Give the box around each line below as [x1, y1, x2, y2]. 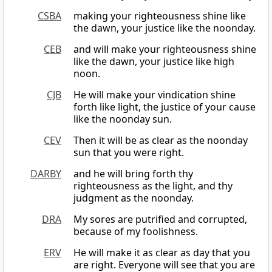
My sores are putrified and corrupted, [73, 212, 247, 226]
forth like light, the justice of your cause [73, 100, 256, 114]
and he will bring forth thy [73, 167, 193, 181]
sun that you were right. [73, 146, 184, 160]
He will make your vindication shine [73, 88, 236, 102]
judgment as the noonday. [73, 191, 194, 205]
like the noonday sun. [73, 112, 172, 126]
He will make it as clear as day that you [73, 246, 250, 260]
